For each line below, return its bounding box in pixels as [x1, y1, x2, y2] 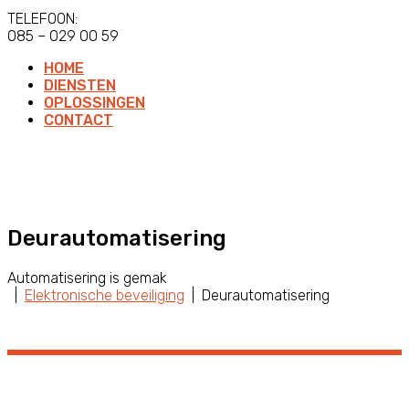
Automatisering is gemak [7, 268, 167, 287]
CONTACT [44, 111, 113, 129]
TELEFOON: [7, 10, 78, 27]
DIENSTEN [44, 77, 116, 94]
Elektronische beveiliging [25, 286, 184, 304]
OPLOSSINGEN [44, 94, 145, 111]
